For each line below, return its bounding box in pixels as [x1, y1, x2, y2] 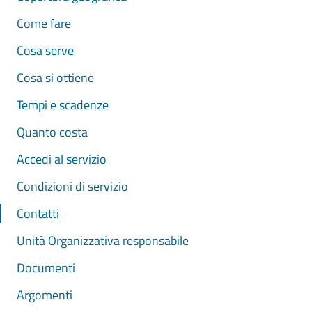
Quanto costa [17, 123, 88, 141]
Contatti [17, 204, 59, 223]
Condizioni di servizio [17, 177, 128, 196]
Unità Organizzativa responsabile [17, 231, 189, 250]
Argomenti [17, 286, 72, 304]
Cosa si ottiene [17, 68, 94, 87]
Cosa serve [17, 41, 74, 60]
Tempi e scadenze [17, 95, 109, 114]
